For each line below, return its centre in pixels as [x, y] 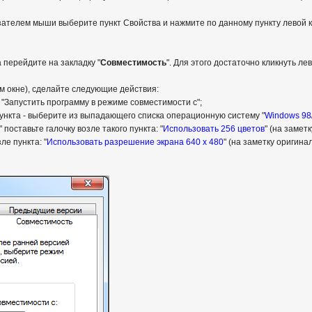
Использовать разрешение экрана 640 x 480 [135, 142]
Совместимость [133, 63]
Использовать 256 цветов [213, 129]
